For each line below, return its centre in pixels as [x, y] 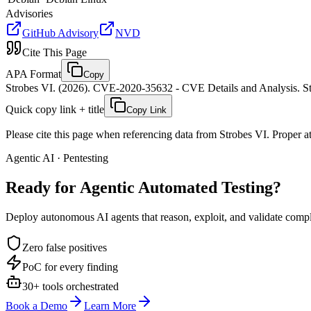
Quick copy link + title [55, 109]
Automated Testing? [210, 187]
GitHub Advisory [60, 33]
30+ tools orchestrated [70, 286]
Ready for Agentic [70, 187]
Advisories [29, 13]
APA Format [33, 74]
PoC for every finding [70, 267]
